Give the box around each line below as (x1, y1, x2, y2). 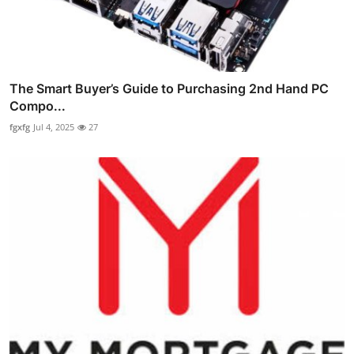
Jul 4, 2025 (33, 121, 74, 134)
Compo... (9, 98, 66, 115)
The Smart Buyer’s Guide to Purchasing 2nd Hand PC (9, 81, 329, 97)
